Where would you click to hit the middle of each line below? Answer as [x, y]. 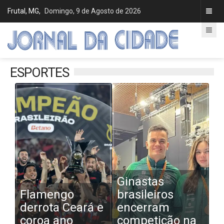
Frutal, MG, [25, 11]
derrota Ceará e [62, 207]
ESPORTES [39, 72]
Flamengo [47, 194]
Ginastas [140, 181]
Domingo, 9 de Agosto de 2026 [93, 11]
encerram [143, 207]
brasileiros [145, 194]
